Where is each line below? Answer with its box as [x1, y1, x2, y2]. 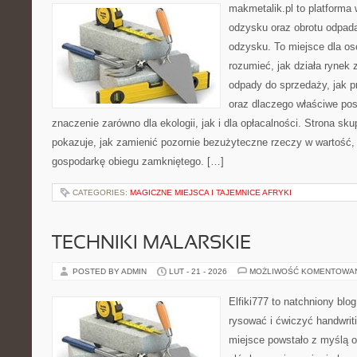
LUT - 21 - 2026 [169, 267, 227, 276]
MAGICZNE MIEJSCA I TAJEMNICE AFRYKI [130, 188, 292, 197]
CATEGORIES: [73, 188, 130, 197]
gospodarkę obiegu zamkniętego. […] [52, 155, 224, 167]
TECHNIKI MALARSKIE [52, 235, 251, 253]
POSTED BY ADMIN [73, 267, 149, 276]
